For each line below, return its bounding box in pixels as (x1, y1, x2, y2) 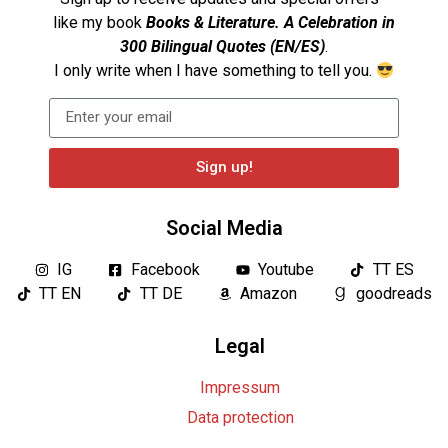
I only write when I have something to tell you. (53, 61, 376, 81)
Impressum (200, 377, 280, 397)
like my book (53, 13, 146, 33)
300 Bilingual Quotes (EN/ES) (120, 37, 325, 57)
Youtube (258, 259, 314, 279)
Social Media (165, 215, 283, 240)
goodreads (355, 283, 432, 303)
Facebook (130, 259, 200, 279)
